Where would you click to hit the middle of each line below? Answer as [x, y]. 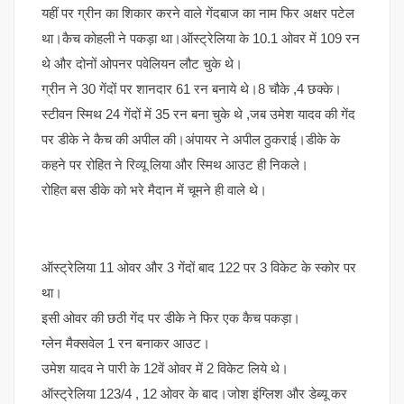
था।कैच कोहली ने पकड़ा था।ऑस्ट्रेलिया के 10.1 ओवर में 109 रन [201, 38]
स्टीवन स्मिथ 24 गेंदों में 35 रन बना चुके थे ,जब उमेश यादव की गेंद [198, 114]
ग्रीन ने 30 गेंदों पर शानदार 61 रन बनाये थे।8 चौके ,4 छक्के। [192, 88]
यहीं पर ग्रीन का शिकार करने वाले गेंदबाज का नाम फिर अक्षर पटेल [198, 13]
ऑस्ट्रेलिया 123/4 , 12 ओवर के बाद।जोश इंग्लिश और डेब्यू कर [194, 393]
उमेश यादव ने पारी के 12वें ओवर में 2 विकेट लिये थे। [165, 368]
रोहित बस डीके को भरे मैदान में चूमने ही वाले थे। [154, 189]
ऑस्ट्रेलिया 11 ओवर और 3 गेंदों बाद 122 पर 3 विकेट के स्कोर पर [199, 267]
